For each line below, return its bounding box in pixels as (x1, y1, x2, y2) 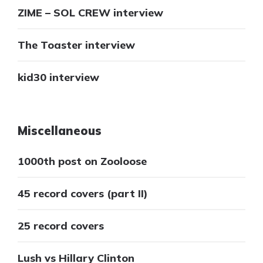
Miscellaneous (18, 123, 102, 139)
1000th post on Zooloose (18, 154, 147, 168)
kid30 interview (18, 70, 99, 85)
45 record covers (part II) (18, 187, 148, 201)
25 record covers (18, 219, 104, 233)
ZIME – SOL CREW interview (18, 6, 163, 20)
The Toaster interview (18, 38, 135, 52)
